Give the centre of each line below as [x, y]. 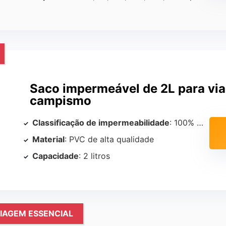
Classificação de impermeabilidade [101, 123]
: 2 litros [94, 156]
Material [48, 139]
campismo [61, 101]
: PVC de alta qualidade [109, 139]
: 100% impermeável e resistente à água [183, 123]
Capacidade [55, 156]
